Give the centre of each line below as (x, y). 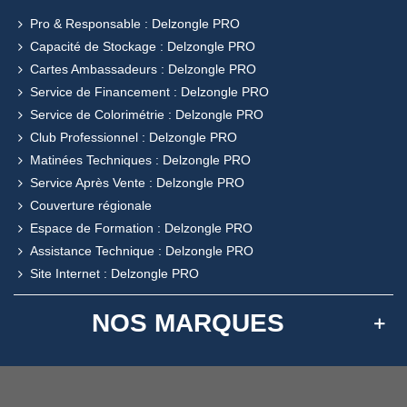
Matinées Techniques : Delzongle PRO (140, 159)
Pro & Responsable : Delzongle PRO (135, 23)
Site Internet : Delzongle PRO (114, 273)
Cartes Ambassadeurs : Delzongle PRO (143, 69)
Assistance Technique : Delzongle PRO (142, 250)
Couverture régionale (91, 205)
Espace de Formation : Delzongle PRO (141, 228)
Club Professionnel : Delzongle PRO (134, 137)
